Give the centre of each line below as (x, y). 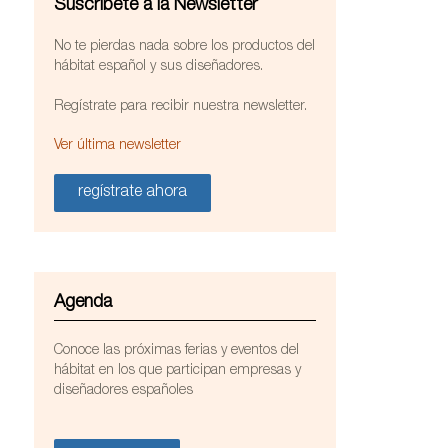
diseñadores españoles (123, 391)
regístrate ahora (132, 193)
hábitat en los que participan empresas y (177, 371)
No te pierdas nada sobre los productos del (184, 47)
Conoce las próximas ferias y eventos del (176, 351)
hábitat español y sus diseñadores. (158, 67)
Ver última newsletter (117, 146)
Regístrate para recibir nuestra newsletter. (180, 107)
